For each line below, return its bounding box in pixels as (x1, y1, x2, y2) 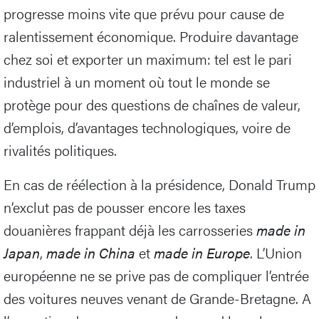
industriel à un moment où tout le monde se (4, 71, 270, 93)
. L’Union (250, 242, 302, 263)
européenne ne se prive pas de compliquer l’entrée (4, 265, 309, 286)
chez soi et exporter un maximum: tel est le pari (4, 48, 292, 70)
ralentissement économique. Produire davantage (4, 26, 298, 47)
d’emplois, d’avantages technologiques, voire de (4, 117, 291, 138)
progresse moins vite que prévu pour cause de (4, 3, 284, 24)
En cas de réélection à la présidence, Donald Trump (4, 174, 315, 195)
